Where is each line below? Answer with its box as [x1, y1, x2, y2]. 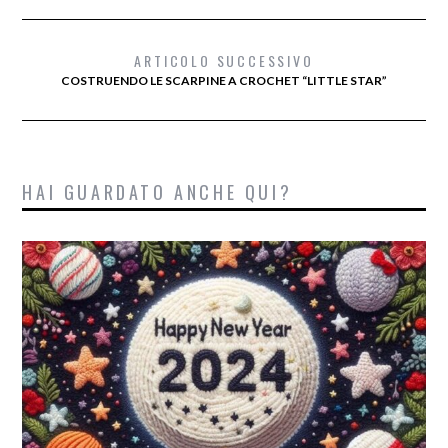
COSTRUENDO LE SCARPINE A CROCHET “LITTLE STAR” [61, 73, 387, 89]
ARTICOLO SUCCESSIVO [134, 50, 314, 72]
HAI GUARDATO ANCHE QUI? [22, 179, 293, 206]
